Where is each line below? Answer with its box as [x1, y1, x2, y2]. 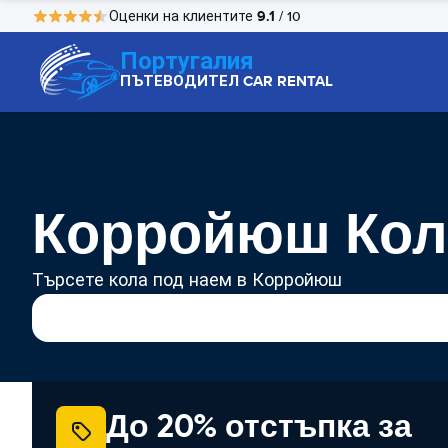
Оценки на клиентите [109, 7, 257, 25]
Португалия [120, 43, 254, 78]
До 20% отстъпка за [106, 406, 412, 446]
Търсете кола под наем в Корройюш [32, 269, 342, 291]
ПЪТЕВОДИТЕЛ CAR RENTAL [120, 70, 333, 92]
